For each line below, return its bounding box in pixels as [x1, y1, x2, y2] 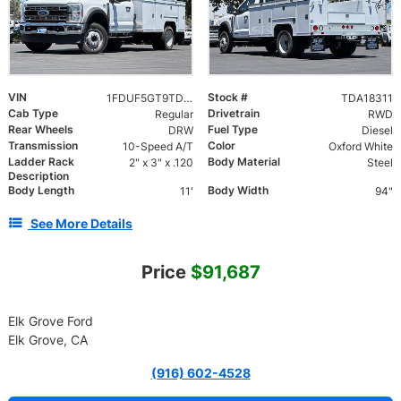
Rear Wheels [8, 122, 73, 136]
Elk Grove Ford [8, 312, 93, 328]
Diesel [361, 123, 393, 137]
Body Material [208, 154, 280, 168]
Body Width [208, 183, 269, 197]
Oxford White [328, 139, 393, 153]
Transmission [8, 138, 78, 152]
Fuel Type [208, 122, 258, 136]
